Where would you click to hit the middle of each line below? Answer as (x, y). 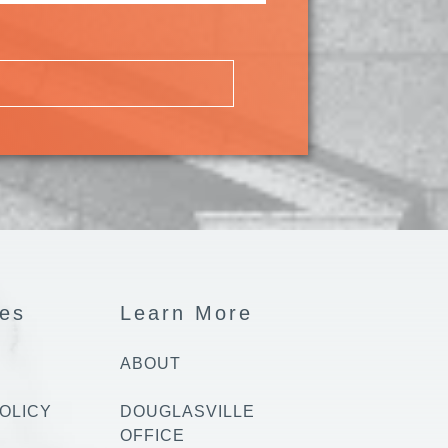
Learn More (186, 312)
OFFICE (152, 435)
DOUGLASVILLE (187, 411)
